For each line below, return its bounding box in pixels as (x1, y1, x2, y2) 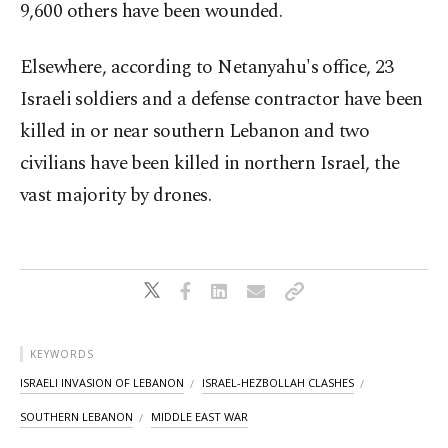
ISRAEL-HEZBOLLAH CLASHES (202, 375, 354, 391)
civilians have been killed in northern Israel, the (20, 149, 400, 179)
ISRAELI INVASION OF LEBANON (20, 375, 184, 391)
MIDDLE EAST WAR (151, 409, 248, 425)
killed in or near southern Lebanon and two (20, 117, 370, 147)
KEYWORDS (30, 347, 94, 362)
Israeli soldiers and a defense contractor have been (20, 85, 423, 115)
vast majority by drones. (20, 181, 212, 211)
